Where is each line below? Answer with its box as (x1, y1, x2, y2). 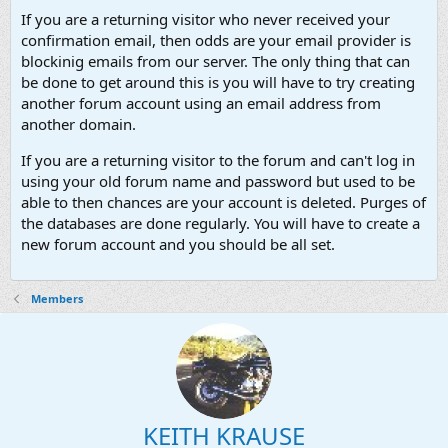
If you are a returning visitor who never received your (21, 9, 390, 29)
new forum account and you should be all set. (21, 234, 335, 254)
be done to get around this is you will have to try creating (21, 72, 415, 92)
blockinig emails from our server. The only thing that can (21, 51, 410, 71)
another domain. (21, 114, 136, 134)
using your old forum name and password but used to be (21, 171, 415, 191)
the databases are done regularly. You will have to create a (21, 213, 420, 233)
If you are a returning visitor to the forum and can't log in (21, 150, 415, 170)
